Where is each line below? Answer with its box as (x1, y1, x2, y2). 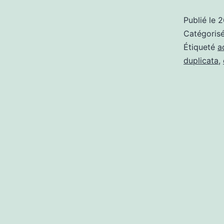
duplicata (183, 55, 218, 65)
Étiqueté (183, 42, 217, 52)
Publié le (183, 15, 218, 25)
